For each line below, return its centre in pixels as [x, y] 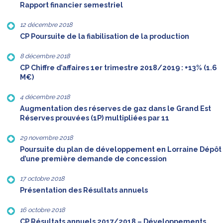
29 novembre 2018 [46, 138]
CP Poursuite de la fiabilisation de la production [105, 37]
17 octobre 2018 [42, 179]
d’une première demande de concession [93, 159]
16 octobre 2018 [42, 210]
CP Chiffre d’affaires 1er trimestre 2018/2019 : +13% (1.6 [118, 68]
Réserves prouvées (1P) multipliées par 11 [95, 118]
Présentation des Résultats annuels [84, 190]
